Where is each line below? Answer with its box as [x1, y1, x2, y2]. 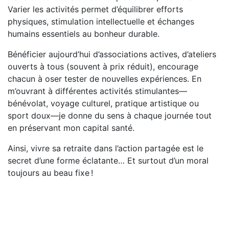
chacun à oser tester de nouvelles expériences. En [8, 73, 201, 84]
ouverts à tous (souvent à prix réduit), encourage [8, 61, 198, 72]
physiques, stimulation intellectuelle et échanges [8, 16, 194, 27]
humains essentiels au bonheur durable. [8, 28, 159, 39]
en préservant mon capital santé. [8, 122, 134, 133]
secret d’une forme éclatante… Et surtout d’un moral [8, 155, 209, 166]
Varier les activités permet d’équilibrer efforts [8, 4, 183, 14]
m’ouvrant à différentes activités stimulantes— [8, 85, 187, 96]
